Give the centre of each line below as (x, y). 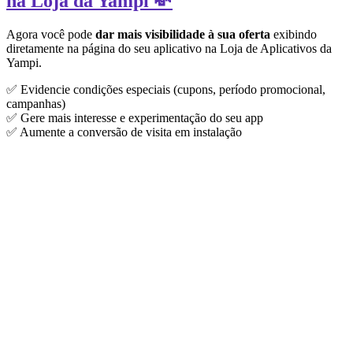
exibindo (294, 34)
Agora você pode (51, 34)
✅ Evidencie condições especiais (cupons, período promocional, (166, 89)
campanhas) (36, 103)
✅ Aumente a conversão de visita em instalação (124, 132)
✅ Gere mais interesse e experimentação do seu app (135, 117)
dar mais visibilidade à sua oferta (183, 34)
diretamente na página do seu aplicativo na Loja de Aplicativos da (169, 48)
